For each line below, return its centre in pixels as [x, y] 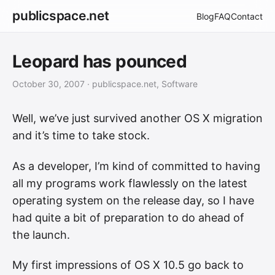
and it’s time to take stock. [81, 135]
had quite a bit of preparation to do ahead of [128, 217]
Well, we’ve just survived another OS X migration [137, 118]
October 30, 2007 [48, 84]
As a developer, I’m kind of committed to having [136, 166]
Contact [247, 16]
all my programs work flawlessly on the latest [130, 183]
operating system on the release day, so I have [133, 200]
